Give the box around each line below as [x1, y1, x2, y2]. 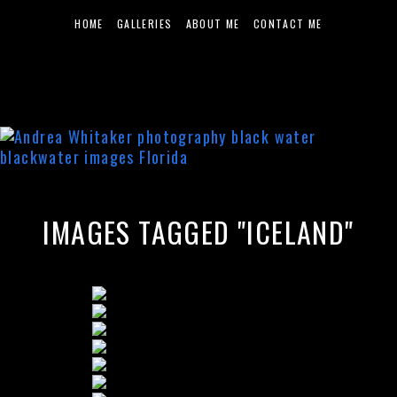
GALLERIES [116, 16, 173, 31]
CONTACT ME [253, 16, 323, 31]
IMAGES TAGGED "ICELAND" [43, 211, 354, 253]
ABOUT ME [185, 16, 240, 31]
